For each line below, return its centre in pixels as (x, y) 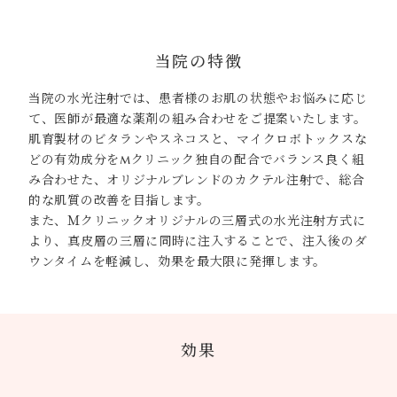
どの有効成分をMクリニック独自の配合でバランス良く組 (197, 160)
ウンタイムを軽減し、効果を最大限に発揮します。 (178, 261)
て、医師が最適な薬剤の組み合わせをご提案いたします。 (198, 119)
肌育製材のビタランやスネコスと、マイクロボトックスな (198, 139)
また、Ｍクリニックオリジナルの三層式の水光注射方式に (197, 221)
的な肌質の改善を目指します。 (119, 200)
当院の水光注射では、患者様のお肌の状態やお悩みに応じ (198, 98)
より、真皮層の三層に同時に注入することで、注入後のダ (198, 241)
